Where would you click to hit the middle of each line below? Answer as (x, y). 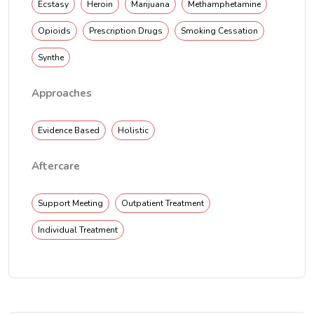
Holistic (133, 130)
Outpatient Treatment (163, 203)
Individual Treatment (78, 230)
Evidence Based (69, 130)
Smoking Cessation (219, 31)
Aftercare (56, 166)
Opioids (54, 31)
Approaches (62, 93)
